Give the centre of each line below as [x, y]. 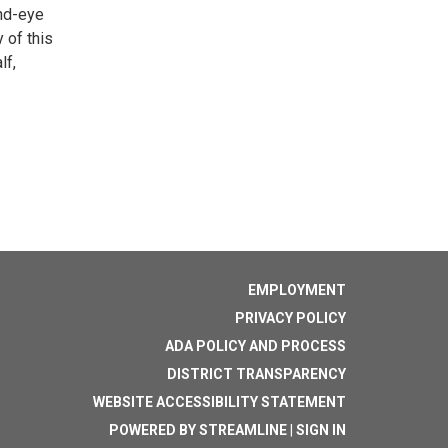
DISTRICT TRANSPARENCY [256, 374]
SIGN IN [321, 430]
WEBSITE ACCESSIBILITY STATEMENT [219, 402]
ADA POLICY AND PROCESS [255, 346]
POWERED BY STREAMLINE [198, 430]
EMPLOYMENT [297, 290]
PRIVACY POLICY [290, 318]
